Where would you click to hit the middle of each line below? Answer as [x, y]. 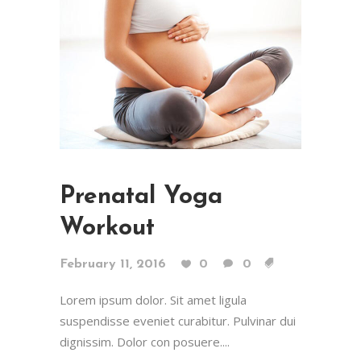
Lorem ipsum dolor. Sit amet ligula [153, 299]
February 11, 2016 [113, 264]
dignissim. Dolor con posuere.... [145, 341]
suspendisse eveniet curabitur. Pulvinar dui [178, 320]
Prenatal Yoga [141, 197]
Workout [107, 228]
